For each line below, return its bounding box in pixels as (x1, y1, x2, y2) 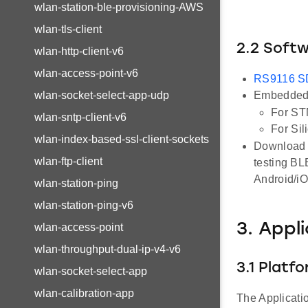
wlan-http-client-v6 (34, 45, 124, 57)
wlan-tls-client (34, 23, 102, 35)
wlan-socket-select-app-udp (34, 89, 169, 101)
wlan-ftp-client (34, 155, 102, 167)
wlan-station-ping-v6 (34, 199, 133, 211)
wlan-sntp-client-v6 (34, 111, 126, 123)
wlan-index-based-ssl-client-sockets (34, 133, 209, 145)
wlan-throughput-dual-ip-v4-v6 (34, 243, 181, 255)
